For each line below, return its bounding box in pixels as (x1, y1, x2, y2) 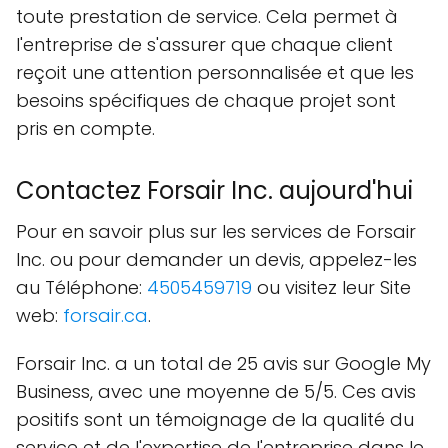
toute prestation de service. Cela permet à (16, 4, 398, 30)
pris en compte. (16, 116, 155, 142)
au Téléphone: (16, 275, 147, 301)
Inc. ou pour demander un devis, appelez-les (16, 247, 417, 273)
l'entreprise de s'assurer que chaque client (16, 32, 393, 58)
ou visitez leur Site (252, 275, 411, 301)
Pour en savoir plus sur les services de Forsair (16, 219, 416, 245)
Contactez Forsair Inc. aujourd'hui (16, 174, 413, 208)
